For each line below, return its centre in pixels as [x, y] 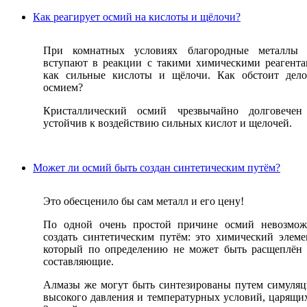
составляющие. [78, 262]
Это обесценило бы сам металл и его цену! [144, 201]
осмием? [63, 88]
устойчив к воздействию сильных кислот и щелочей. [168, 123]
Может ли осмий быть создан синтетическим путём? [157, 168]
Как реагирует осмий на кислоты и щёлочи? [137, 17]
